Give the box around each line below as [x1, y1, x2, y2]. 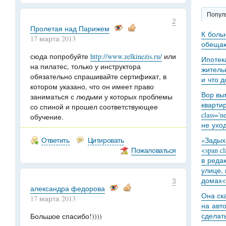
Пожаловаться [131, 145, 176, 155]
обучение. [30, 112, 64, 122]
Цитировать [87, 135, 124, 145]
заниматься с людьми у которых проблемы [30, 92, 173, 101]
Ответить [41, 135, 70, 145]
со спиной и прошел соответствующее [30, 102, 158, 111]
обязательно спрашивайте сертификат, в [30, 72, 166, 81]
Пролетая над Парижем [30, 24, 109, 33]
